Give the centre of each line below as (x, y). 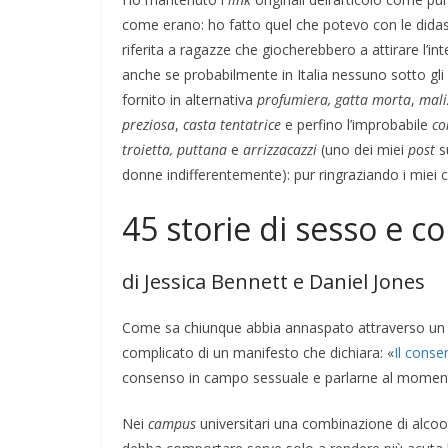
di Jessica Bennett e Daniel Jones (273, 281)
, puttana (198, 149)
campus (172, 423)
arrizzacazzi (282, 149)
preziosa (148, 124)
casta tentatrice (232, 124)
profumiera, (294, 99)
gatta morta (373, 99)
